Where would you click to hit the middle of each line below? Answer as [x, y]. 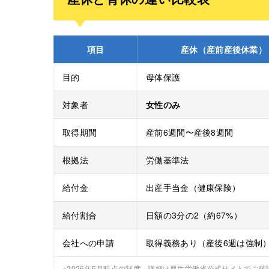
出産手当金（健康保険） [193, 187]
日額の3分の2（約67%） [194, 215]
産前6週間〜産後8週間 [190, 132]
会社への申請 [88, 242]
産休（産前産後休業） [224, 49]
